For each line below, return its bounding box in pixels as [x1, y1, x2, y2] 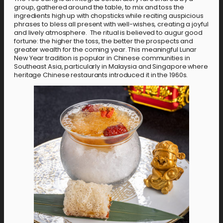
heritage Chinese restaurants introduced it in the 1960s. [14, 70, 188, 79]
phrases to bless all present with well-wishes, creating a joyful [14, 19, 209, 28]
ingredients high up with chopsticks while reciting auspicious [14, 11, 204, 20]
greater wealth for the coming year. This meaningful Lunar [14, 45, 197, 54]
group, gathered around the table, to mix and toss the [14, 2, 184, 11]
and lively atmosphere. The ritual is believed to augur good [14, 28, 203, 37]
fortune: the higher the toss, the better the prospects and [14, 36, 194, 45]
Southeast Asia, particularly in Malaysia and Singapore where [14, 62, 208, 71]
